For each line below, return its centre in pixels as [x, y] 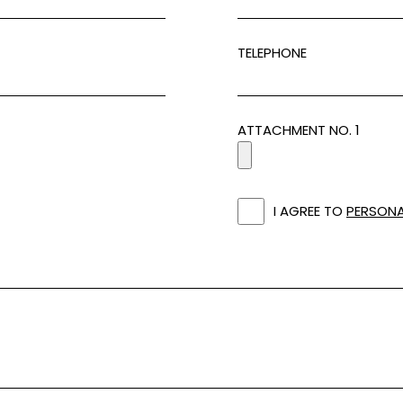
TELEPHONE [272, 52]
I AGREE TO [308, 210]
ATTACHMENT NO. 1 [299, 130]
